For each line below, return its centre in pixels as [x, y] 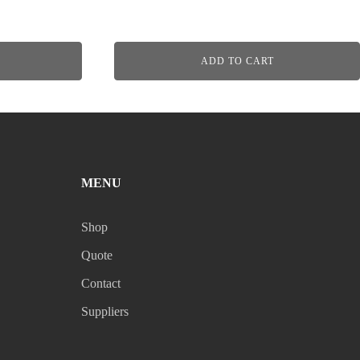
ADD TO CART [237, 61]
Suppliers [105, 311]
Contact [101, 283]
